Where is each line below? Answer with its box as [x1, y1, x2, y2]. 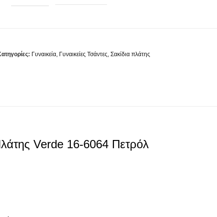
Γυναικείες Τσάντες [59, 51, 108, 58]
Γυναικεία [31, 51, 56, 58]
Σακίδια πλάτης [110, 51, 150, 58]
